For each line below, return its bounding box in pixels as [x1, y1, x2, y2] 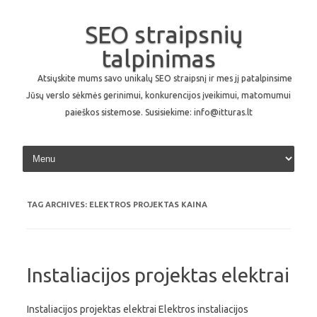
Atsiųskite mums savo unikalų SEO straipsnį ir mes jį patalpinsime [38, 74, 292, 83]
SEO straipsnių [84, 21, 243, 47]
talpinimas [101, 45, 216, 71]
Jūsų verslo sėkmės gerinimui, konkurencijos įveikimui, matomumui [26, 91, 291, 100]
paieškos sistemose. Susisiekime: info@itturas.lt [64, 108, 253, 117]
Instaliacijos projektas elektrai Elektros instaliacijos [27, 304, 248, 315]
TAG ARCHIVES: [27, 200, 89, 209]
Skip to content [158, 142, 225, 154]
